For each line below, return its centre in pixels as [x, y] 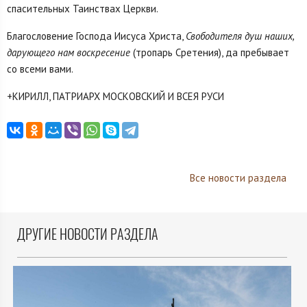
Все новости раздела [238, 178]
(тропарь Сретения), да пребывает [210, 53]
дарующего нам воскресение [69, 53]
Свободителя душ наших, [240, 36]
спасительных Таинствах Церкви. [83, 9]
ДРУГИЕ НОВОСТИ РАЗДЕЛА [88, 234]
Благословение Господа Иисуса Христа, [96, 36]
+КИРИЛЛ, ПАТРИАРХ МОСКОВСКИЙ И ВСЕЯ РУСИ [115, 97]
